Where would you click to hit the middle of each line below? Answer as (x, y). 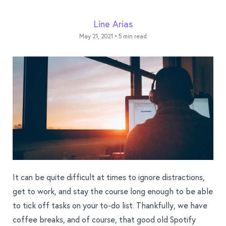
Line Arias (113, 24)
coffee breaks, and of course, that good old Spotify (104, 219)
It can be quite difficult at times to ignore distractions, (109, 177)
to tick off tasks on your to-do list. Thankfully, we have (110, 205)
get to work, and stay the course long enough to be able (113, 191)
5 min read (133, 36)
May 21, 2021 (96, 36)
